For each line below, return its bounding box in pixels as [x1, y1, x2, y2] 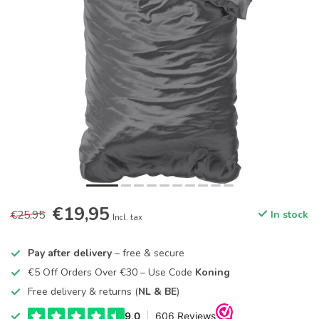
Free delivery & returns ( [28, 285, 138, 298]
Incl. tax [113, 212, 142, 223]
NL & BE [138, 285, 177, 298]
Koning [195, 266, 230, 279]
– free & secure [112, 246, 184, 260]
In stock [268, 208, 308, 221]
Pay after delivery [28, 246, 112, 260]
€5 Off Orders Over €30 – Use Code [28, 266, 195, 279]
